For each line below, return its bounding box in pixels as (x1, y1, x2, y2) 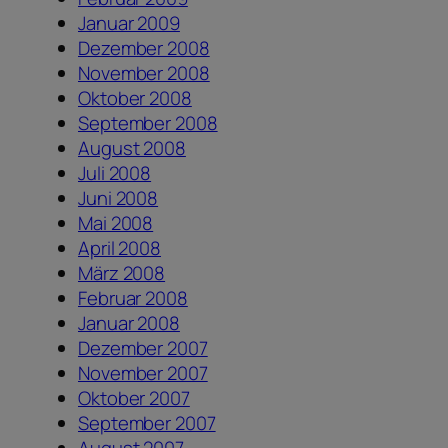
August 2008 (78, 134, 186, 161)
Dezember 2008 (78, 34, 210, 61)
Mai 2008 (78, 209, 154, 236)
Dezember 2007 (78, 334, 208, 361)
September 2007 (78, 409, 216, 436)
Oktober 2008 (78, 84, 192, 111)
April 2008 (78, 234, 161, 261)
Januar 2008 (78, 309, 180, 336)
